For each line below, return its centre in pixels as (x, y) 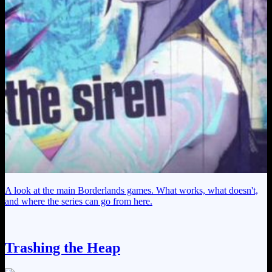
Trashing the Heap (63, 248)
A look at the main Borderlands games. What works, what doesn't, (131, 191)
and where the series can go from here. (79, 202)
